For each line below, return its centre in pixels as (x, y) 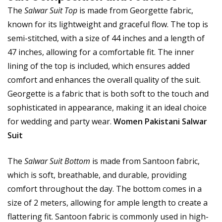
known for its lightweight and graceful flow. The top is (108, 24)
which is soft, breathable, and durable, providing (97, 175)
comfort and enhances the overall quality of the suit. (104, 80)
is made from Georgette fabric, (135, 10)
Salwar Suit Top (51, 10)
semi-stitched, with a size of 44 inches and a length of (106, 38)
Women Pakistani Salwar (160, 121)
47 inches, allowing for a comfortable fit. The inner (101, 52)
